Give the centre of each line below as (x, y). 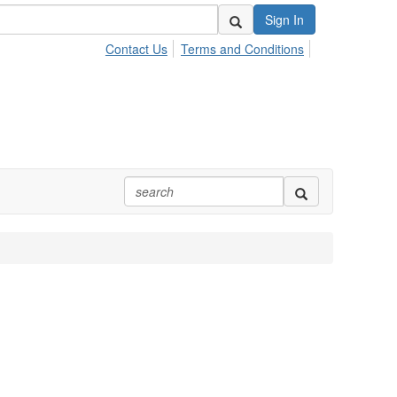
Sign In (284, 19)
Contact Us (136, 49)
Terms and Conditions (242, 49)
